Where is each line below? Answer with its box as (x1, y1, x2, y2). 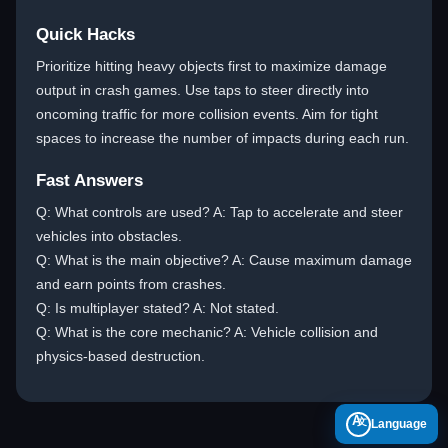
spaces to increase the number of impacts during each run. (36, 130, 409, 146)
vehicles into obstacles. (36, 228, 182, 244)
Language (371, 417, 427, 431)
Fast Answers (36, 171, 143, 190)
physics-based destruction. (36, 348, 205, 364)
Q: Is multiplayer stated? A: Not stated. (36, 300, 279, 316)
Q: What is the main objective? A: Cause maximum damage (36, 252, 412, 268)
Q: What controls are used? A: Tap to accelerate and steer (36, 204, 403, 220)
